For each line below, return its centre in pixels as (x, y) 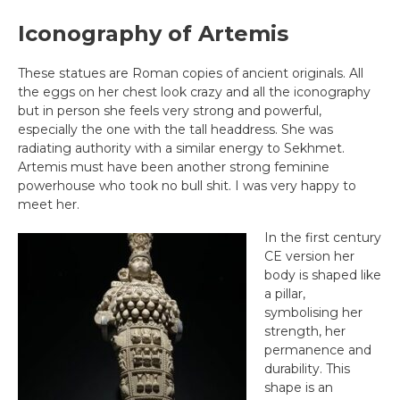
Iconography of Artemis (153, 33)
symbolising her (313, 312)
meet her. (49, 204)
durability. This (307, 369)
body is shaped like (323, 275)
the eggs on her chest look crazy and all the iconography (194, 92)
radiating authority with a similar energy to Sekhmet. (181, 148)
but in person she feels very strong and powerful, (170, 111)
